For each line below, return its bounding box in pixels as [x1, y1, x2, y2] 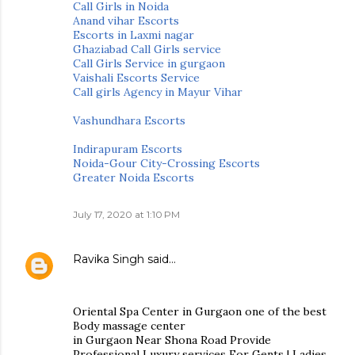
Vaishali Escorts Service [73, 71, 200, 85]
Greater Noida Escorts [73, 170, 194, 185]
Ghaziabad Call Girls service [73, 42, 221, 56]
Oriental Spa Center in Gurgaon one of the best [73, 304, 326, 319]
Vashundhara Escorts [73, 113, 185, 128]
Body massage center [73, 319, 185, 333]
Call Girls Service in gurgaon [73, 56, 225, 71]
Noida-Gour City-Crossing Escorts [73, 156, 260, 170]
